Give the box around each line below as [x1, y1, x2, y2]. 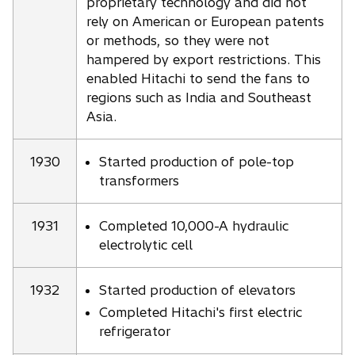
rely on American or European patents [86, 13, 324, 29]
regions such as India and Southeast [86, 89, 311, 105]
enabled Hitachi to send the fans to [86, 70, 310, 86]
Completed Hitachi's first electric [99, 304, 302, 320]
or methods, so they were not [86, 32, 269, 48]
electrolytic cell [99, 237, 193, 253]
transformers [99, 173, 179, 189]
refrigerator [99, 323, 170, 339]
